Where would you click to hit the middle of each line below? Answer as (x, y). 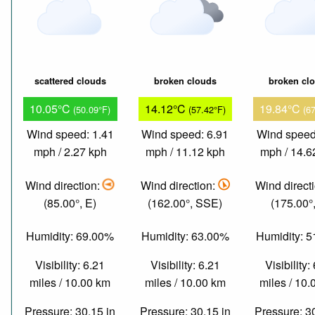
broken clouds (185, 81)
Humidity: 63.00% (185, 236)
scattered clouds (70, 81)
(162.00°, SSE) (185, 202)
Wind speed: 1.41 (70, 134)
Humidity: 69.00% (70, 236)
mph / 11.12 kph (185, 152)
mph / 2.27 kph (70, 152)
